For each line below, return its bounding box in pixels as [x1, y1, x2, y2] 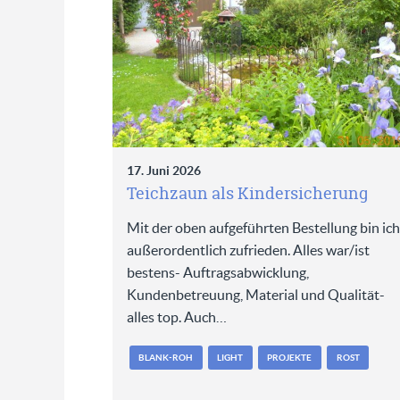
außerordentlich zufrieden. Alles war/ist [126, 241, 370, 258]
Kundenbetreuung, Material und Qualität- [126, 286, 385, 303]
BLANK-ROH [138, 352, 194, 362]
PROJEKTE [267, 352, 312, 362]
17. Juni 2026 [126, 162, 201, 178]
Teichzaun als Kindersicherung [126, 181, 368, 204]
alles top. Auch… [126, 308, 227, 325]
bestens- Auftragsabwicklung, [126, 263, 309, 280]
